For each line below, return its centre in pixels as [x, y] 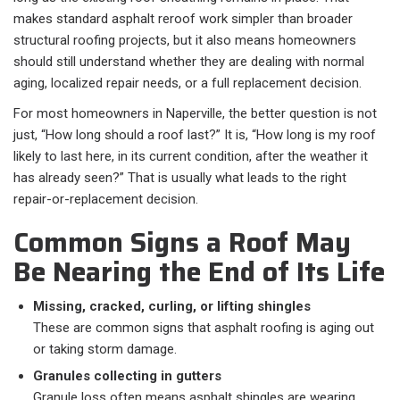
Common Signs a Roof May [182, 243]
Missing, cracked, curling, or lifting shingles [172, 307]
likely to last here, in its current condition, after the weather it [191, 157]
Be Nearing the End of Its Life [199, 272]
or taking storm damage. [105, 350]
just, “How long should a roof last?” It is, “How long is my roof [195, 135]
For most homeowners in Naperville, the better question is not [195, 114]
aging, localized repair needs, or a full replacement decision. [187, 83]
